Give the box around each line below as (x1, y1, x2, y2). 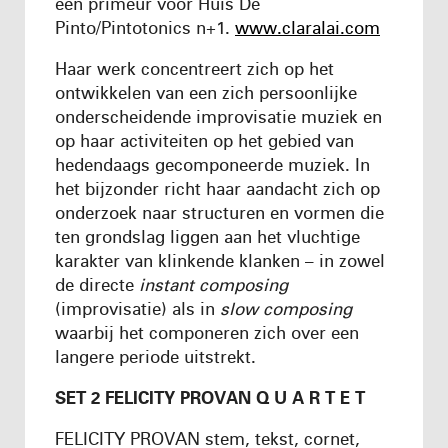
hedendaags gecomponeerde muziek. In (55, 153, 370, 175)
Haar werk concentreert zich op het (55, 57, 334, 79)
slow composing (220, 297, 352, 319)
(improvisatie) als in (55, 297, 220, 319)
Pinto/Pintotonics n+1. (55, 16, 235, 38)
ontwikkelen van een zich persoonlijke (55, 81, 357, 103)
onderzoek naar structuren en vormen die (55, 201, 384, 223)
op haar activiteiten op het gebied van (55, 129, 354, 151)
